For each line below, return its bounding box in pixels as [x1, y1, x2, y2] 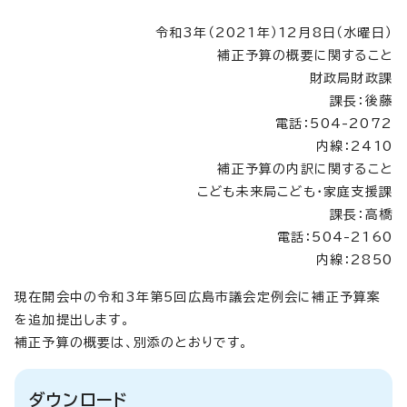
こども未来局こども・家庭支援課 [197, 184, 392, 198]
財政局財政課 [309, 71, 392, 84]
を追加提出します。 [15, 313, 130, 326]
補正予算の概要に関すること [217, 48, 392, 62]
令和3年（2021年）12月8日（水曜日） [154, 25, 392, 39]
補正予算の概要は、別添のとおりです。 [15, 335, 249, 349]
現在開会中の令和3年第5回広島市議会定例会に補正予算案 [15, 290, 382, 303]
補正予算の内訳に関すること [217, 162, 392, 175]
